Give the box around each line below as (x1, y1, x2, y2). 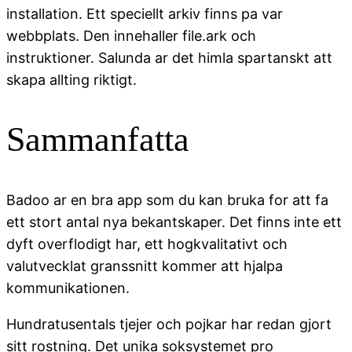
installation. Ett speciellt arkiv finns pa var (6, 5, 283, 22)
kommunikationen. (6, 279, 130, 296)
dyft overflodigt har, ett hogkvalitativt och (6, 235, 288, 252)
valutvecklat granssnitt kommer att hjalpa (6, 257, 283, 274)
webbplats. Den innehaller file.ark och (6, 27, 256, 44)
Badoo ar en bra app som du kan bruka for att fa (6, 191, 328, 208)
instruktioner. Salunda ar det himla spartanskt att (6, 49, 332, 66)
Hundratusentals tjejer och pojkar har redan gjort (6, 315, 332, 332)
